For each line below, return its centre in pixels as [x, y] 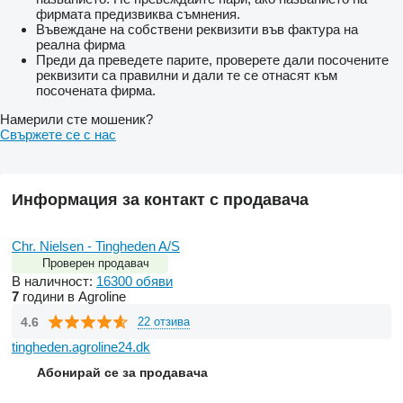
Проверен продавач [96, 264]
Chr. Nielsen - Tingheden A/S [96, 246]
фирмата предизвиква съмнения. [138, 14]
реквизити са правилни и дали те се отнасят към [187, 76]
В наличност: [54, 282]
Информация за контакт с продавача [160, 200]
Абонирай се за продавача [122, 373]
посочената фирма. [96, 91]
